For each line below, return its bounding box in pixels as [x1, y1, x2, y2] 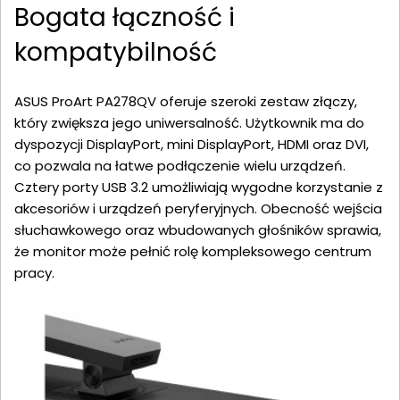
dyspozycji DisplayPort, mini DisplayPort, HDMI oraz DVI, [14, 135, 369, 154]
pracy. [14, 263, 54, 283]
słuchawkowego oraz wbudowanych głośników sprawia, [14, 221, 381, 240]
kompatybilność [14, 35, 217, 71]
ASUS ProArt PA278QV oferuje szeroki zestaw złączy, [14, 92, 357, 112]
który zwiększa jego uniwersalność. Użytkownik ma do [14, 113, 364, 133]
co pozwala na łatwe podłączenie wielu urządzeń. [14, 156, 346, 176]
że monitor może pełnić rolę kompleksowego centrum [14, 242, 371, 262]
